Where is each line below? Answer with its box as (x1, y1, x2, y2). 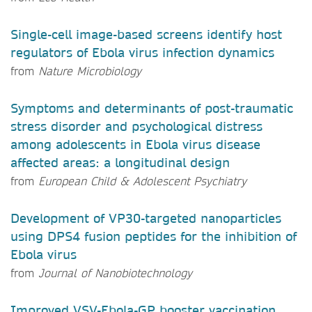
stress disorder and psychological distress (10, 118, 263, 134)
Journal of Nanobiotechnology (34, 265, 192, 280)
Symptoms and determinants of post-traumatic (10, 100, 293, 116)
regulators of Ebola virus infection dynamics (10, 44, 274, 61)
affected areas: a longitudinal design (10, 154, 230, 171)
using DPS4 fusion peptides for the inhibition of (10, 228, 297, 244)
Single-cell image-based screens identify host (10, 26, 282, 42)
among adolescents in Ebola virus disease (10, 136, 260, 153)
